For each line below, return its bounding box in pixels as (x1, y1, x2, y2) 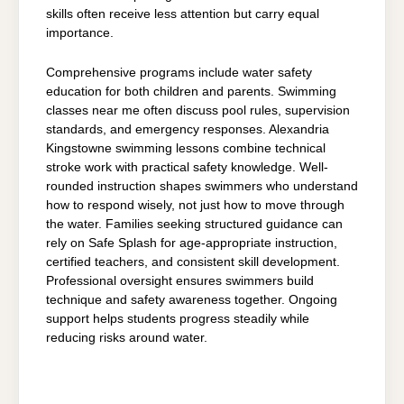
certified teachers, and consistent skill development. (46, 254, 340, 269)
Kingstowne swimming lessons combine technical (46, 141, 326, 155)
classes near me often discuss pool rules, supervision (46, 103, 350, 117)
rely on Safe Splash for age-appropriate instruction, (46, 235, 337, 250)
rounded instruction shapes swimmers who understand (46, 179, 358, 193)
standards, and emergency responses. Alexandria (46, 122, 329, 136)
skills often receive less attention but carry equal (46, 7, 319, 22)
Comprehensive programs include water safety (46, 65, 312, 79)
